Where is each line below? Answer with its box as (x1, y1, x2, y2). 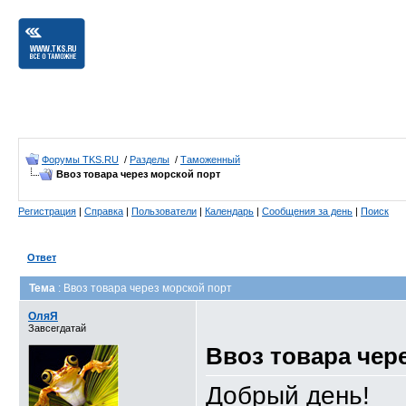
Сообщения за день (262, 206, 353, 217)
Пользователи (131, 206, 197, 217)
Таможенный (180, 154, 240, 165)
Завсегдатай (28, 323, 86, 333)
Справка (84, 206, 123, 217)
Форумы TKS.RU (42, 154, 119, 165)
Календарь (205, 206, 254, 217)
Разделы (130, 154, 169, 165)
